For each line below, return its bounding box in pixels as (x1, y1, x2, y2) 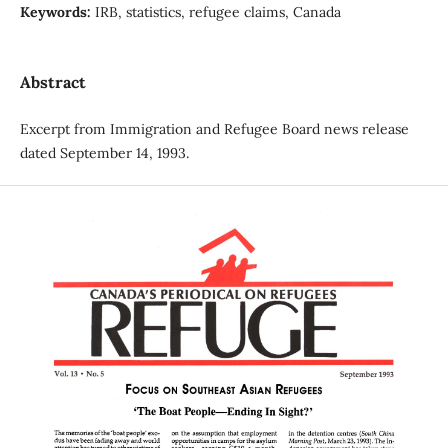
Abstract (19, 72, 86, 92)
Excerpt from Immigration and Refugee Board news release (19, 120, 409, 139)
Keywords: (19, 2, 95, 21)
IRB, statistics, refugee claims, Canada (94, 2, 341, 21)
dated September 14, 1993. (19, 144, 193, 163)
